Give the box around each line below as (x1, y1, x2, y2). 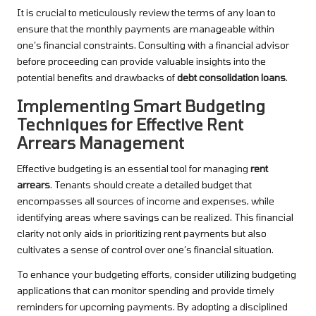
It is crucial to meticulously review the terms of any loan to (17, 6, 276, 18)
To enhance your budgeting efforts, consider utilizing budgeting (17, 267, 296, 280)
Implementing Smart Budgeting (17, 96, 265, 115)
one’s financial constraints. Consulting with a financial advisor (17, 38, 289, 51)
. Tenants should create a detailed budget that (50, 178, 252, 190)
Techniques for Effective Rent (17, 114, 243, 133)
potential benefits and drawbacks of (17, 71, 177, 83)
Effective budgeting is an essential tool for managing (17, 162, 250, 174)
